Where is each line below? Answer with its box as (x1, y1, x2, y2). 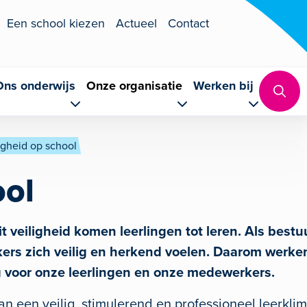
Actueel (115, 14, 157, 32)
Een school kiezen (6, 14, 105, 32)
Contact (167, 14, 209, 32)
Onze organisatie (86, 76, 182, 95)
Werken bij (193, 76, 254, 95)
